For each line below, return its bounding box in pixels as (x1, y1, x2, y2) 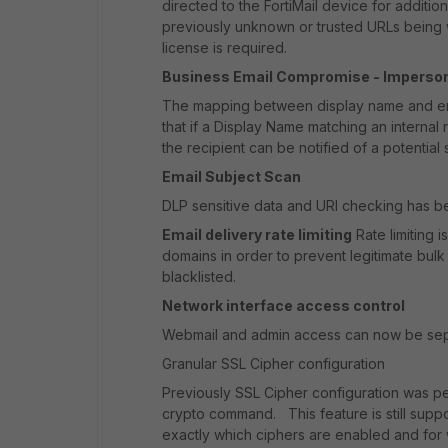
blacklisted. (162, 268, 236, 285)
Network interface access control (162, 297, 405, 314)
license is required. (162, 39, 287, 56)
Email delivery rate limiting (162, 226, 352, 243)
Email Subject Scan (162, 168, 301, 185)
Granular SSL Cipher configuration (162, 355, 385, 372)
